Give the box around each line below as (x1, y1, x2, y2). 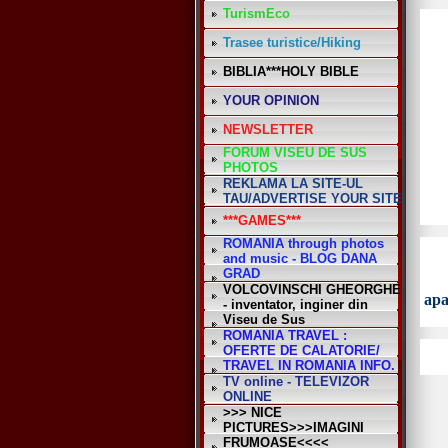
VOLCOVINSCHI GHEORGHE (223, 282, 401, 297)
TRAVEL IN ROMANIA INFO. (223, 358, 395, 373)
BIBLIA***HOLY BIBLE (223, 64, 359, 79)
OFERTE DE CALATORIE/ (223, 343, 380, 358)
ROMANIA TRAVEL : (223, 328, 347, 343)
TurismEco (223, 6, 290, 21)
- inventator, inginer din (223, 297, 368, 312)
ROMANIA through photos (223, 236, 384, 251)
